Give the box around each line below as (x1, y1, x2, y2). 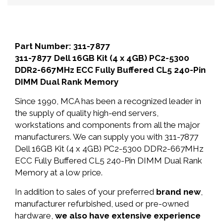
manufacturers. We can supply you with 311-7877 (15, 132, 198, 142)
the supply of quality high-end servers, (15, 108, 159, 118)
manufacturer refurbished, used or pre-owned (15, 199, 189, 209)
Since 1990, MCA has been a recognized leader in (15, 96, 201, 106)
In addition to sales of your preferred (15, 187, 156, 197)
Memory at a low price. (15, 167, 103, 177)
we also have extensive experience (55, 211, 201, 221)
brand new (156, 187, 201, 197)
